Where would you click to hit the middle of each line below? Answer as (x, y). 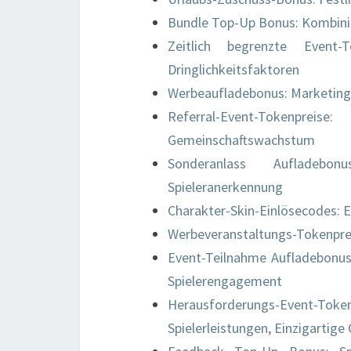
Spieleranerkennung (225, 187)
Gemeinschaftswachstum (241, 140)
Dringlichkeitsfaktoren (233, 69)
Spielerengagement (225, 281)
